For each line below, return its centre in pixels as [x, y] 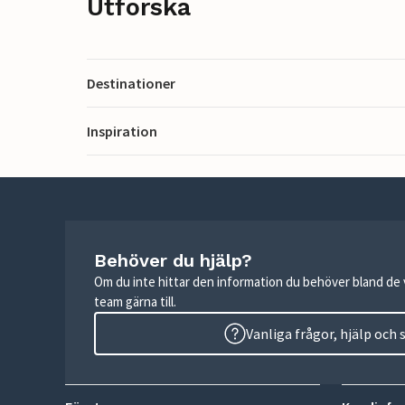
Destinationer [131, 83]
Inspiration [122, 131]
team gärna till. [135, 301]
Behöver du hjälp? [173, 260]
